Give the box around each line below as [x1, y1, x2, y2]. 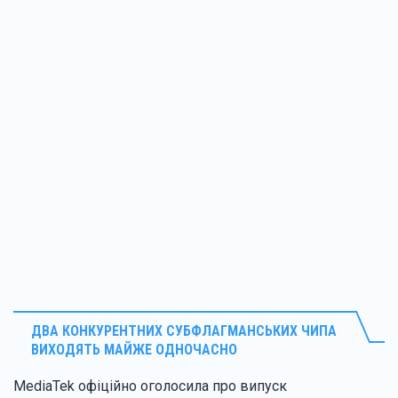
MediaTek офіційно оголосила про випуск [13, 377, 287, 394]
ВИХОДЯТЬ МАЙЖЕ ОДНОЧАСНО [31, 340, 237, 358]
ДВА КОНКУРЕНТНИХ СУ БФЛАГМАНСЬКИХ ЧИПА [31, 322, 337, 339]
